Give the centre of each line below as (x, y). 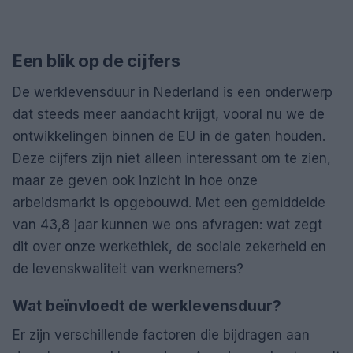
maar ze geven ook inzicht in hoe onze (135, 180)
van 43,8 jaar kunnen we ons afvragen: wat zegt (167, 225)
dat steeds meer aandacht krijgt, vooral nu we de (169, 114)
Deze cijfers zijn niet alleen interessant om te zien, (172, 158)
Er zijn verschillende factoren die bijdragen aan (161, 335)
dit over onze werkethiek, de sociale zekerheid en (169, 247)
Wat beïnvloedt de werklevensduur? (147, 306)
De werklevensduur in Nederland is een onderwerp (173, 92)
